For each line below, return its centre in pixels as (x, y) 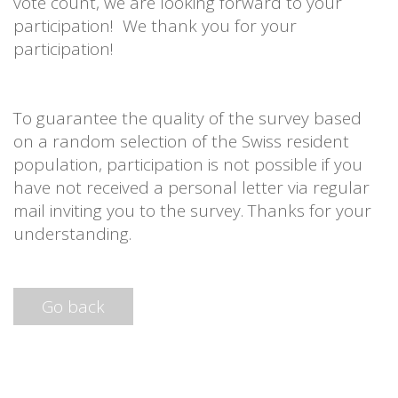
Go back (73, 306)
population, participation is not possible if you (188, 164)
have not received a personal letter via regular (191, 187)
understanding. (72, 233)
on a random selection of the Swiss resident (181, 141)
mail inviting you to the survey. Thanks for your (192, 210)
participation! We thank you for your (155, 25)
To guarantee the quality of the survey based (187, 118)
